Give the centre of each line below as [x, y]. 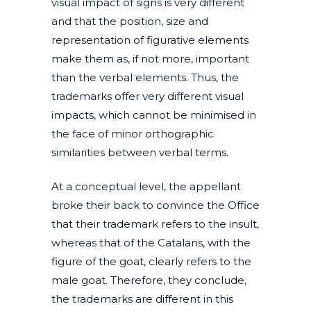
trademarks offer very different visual [148, 96]
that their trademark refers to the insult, [155, 224]
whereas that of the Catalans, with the [151, 242]
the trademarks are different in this [142, 299]
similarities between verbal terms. [140, 152]
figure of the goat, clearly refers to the [151, 261]
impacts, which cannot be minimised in [154, 115]
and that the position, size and [130, 21]
